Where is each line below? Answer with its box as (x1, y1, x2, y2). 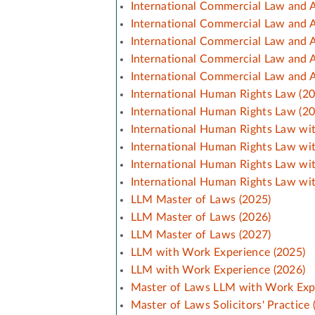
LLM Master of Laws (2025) (130, 193, 271, 205)
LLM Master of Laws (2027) (130, 229, 271, 240)
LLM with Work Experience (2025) (130, 246, 306, 258)
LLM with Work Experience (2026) (130, 264, 306, 276)
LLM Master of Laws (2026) (130, 211, 271, 223)
